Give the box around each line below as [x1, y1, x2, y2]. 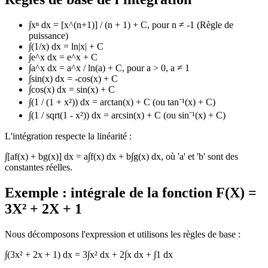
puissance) [29, 31, 68, 41]
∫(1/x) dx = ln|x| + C [29, 41, 103, 52]
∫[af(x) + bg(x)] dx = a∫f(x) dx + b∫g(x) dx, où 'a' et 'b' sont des [5, 151, 238, 162]
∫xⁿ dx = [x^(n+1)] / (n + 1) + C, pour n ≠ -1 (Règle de [29, 20, 233, 31]
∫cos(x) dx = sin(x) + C [29, 84, 115, 95]
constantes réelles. [5, 162, 72, 173]
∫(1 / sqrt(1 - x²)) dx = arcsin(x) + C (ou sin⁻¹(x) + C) [29, 110, 226, 121]
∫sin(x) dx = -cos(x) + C [29, 74, 118, 84]
